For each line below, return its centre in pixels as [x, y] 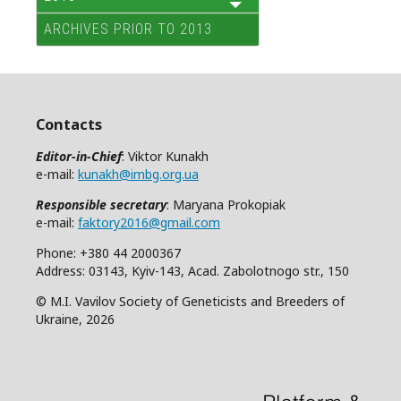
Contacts [69, 124]
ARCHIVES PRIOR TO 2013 [128, 30]
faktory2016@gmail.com [149, 222]
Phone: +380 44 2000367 [108, 252]
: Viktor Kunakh [165, 156]
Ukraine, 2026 [75, 319]
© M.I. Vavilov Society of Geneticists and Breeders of [190, 301]
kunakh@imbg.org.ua [138, 174]
